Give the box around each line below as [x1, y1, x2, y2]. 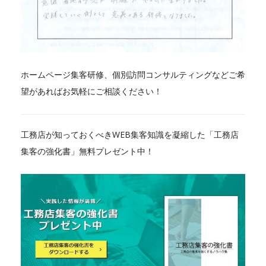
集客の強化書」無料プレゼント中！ [21, 145, 154, 157]
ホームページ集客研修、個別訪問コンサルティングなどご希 [21, 68, 245, 80]
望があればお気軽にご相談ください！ [21, 85, 162, 97]
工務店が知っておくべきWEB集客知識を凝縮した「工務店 [21, 128, 239, 140]
